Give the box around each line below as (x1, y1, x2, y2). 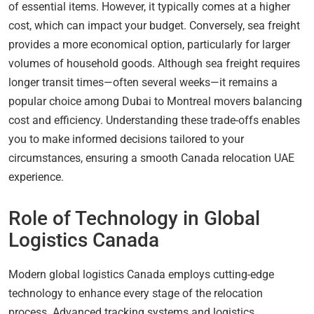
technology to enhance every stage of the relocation (8, 286, 263, 300)
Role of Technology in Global (8, 206, 260, 230)
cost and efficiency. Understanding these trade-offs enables (8, 113, 300, 127)
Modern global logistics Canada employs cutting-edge (8, 267, 274, 281)
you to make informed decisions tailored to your (8, 132, 244, 146)
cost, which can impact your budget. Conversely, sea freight (8, 18, 300, 32)
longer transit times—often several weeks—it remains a (8, 75, 278, 89)
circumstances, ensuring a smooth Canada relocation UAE (8, 151, 294, 165)
